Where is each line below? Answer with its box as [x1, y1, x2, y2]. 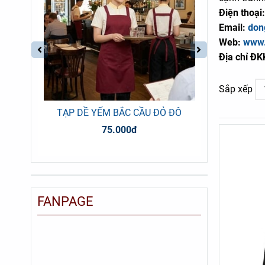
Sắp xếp [218, 83, 253, 95]
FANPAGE [37, 194, 93, 209]
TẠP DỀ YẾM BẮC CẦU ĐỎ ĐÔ [57, 107, 182, 119]
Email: [218, 21, 248, 33]
